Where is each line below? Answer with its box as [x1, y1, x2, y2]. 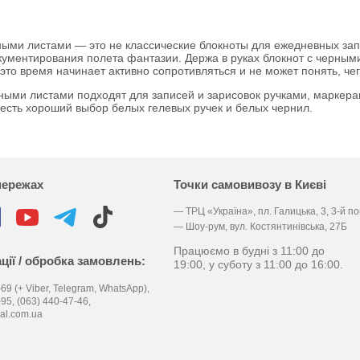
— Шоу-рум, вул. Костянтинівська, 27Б [173, 221, 347, 232]
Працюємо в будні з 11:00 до [173, 244, 325, 257]
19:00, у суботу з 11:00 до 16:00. [173, 258, 343, 271]
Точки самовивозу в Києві [173, 178, 326, 191]
